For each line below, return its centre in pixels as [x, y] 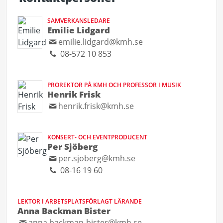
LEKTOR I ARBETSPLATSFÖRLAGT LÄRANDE [80, 201]
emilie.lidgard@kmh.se [101, 42]
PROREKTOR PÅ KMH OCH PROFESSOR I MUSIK [114, 85]
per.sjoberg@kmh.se [97, 158]
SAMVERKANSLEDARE [79, 20]
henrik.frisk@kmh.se [96, 106]
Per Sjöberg [72, 146]
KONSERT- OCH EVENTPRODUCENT [97, 137]
